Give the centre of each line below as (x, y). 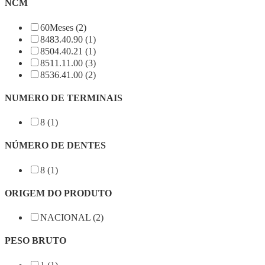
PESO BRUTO (35, 241)
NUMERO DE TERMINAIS (64, 98)
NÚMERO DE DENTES (55, 146)
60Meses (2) (63, 27)
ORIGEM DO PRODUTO (58, 193)
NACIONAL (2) (72, 218)
